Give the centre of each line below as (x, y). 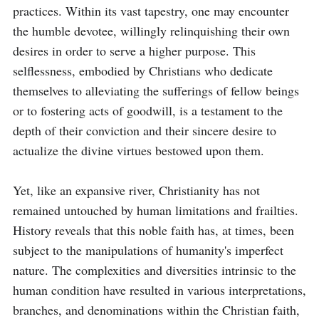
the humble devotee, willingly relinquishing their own (151, 31)
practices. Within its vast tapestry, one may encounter (151, 11)
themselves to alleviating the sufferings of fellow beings (156, 90)
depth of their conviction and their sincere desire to (145, 130)
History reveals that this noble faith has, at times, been (153, 230)
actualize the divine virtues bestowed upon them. (138, 150)
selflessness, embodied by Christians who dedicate (143, 70)
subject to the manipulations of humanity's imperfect (148, 250)
